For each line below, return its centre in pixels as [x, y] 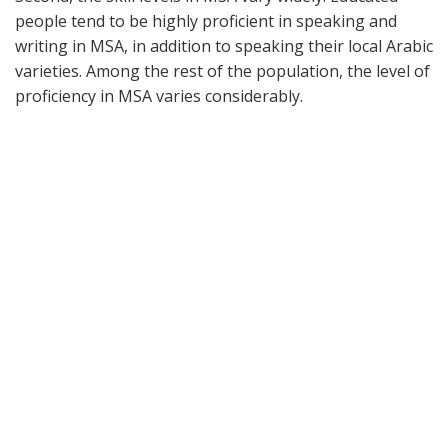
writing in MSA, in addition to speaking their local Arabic [224, 46]
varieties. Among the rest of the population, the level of [222, 71]
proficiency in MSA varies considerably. [159, 96]
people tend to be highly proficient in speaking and [206, 21]
